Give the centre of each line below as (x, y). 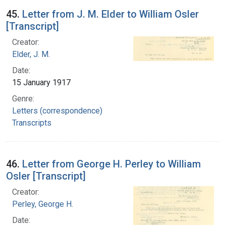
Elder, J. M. (31, 54)
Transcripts (32, 123)
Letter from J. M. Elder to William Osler (110, 14)
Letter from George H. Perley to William (111, 164)
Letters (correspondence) (57, 110)
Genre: (23, 98)
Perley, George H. (43, 204)
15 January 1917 (41, 82)
